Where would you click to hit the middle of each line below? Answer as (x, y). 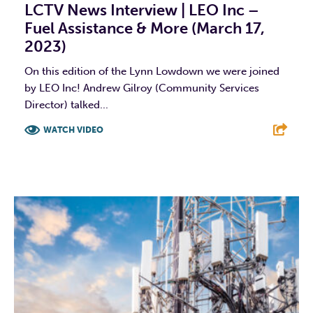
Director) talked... (66, 105)
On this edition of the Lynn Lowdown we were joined (152, 72)
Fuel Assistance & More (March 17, (145, 29)
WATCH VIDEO (73, 130)
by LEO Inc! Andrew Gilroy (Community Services (142, 88)
